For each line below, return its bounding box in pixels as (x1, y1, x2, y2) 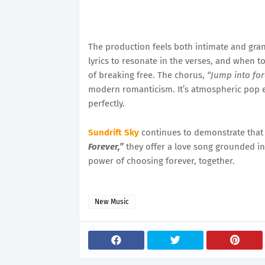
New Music (95, 198, 129, 206)
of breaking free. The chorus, (88, 70, 207, 80)
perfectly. (88, 98, 125, 109)
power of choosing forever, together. (88, 156, 235, 166)
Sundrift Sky (88, 127, 139, 138)
